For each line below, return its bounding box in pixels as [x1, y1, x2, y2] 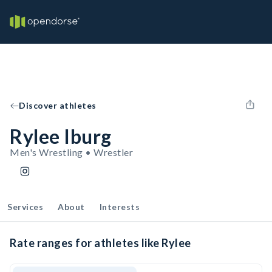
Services [7, 202, 43, 212]
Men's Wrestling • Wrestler [10, 146, 133, 158]
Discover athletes [19, 100, 97, 110]
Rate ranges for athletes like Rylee [10, 236, 191, 250]
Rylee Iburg [10, 124, 112, 148]
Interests [99, 202, 140, 212]
